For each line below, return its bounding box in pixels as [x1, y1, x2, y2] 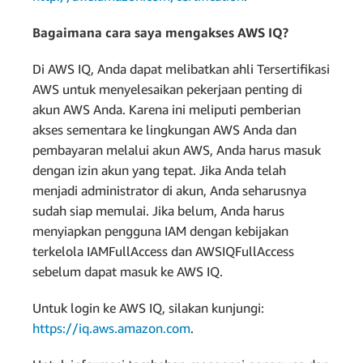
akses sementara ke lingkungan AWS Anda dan [32, 121, 297, 138]
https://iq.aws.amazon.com [32, 319, 190, 336]
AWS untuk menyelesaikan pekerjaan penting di [32, 80, 302, 97]
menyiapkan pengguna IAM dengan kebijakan [32, 222, 288, 239]
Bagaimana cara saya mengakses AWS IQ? [32, 23, 288, 41]
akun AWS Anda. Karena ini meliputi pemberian [32, 100, 301, 117]
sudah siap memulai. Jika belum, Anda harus [32, 202, 284, 219]
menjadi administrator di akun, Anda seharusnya [32, 181, 306, 199]
